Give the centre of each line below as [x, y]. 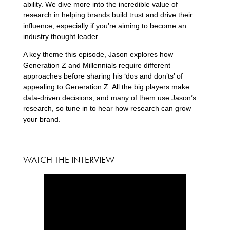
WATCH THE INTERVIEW [69, 159]
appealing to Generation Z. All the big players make [106, 87]
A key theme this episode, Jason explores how [98, 55]
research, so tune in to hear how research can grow [107, 109]
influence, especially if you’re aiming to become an [104, 26]
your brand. [42, 119]
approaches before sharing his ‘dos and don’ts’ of [103, 76]
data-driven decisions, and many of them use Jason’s [109, 98]
